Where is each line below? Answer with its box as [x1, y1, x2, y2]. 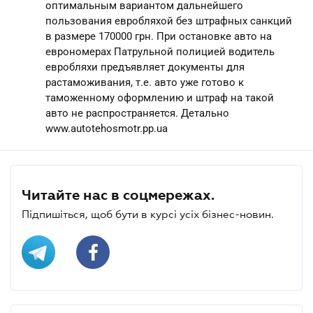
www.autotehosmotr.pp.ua [45, 122, 168, 135]
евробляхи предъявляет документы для [45, 60, 245, 73]
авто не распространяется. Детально [45, 106, 229, 119]
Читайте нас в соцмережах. [22, 187, 214, 203]
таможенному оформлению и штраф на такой [45, 91, 274, 104]
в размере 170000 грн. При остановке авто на [45, 29, 272, 43]
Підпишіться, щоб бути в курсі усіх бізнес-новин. [22, 208, 274, 220]
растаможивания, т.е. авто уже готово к [45, 75, 244, 89]
